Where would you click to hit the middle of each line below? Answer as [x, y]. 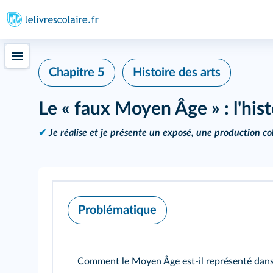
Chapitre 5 [77, 73]
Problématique [117, 210]
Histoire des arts [177, 73]
